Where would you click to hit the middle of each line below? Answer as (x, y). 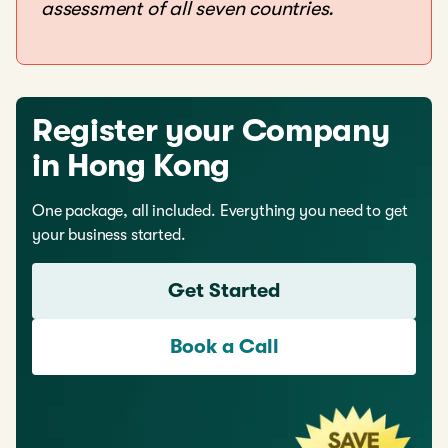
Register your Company (211, 130)
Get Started (224, 290)
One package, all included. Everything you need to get (220, 211)
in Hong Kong (131, 165)
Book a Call (224, 346)
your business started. (109, 235)
